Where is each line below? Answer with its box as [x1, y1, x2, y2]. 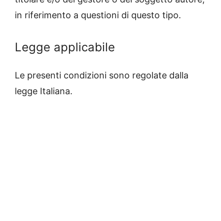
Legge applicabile [15, 40, 115, 55]
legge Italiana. [15, 86, 73, 97]
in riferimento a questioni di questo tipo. [15, 10, 181, 21]
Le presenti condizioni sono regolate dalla [15, 70, 188, 81]
